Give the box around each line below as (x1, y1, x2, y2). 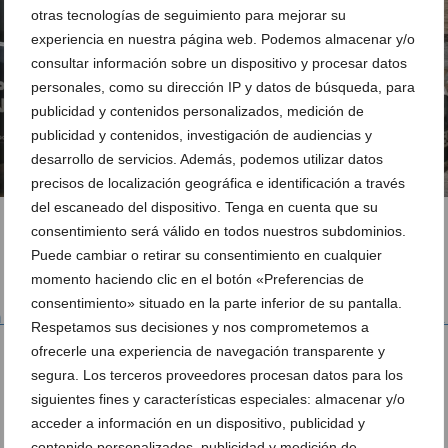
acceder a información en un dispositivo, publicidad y (31, 415, 365, 431)
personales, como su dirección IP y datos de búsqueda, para (31, 79, 415, 95)
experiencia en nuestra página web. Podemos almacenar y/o (31, 31, 415, 47)
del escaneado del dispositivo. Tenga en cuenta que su (31, 199, 378, 215)
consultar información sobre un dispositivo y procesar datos (31, 55, 407, 71)
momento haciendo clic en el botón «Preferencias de (31, 271, 364, 287)
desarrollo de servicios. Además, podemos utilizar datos (31, 151, 383, 167)
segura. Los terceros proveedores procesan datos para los (31, 367, 403, 383)
